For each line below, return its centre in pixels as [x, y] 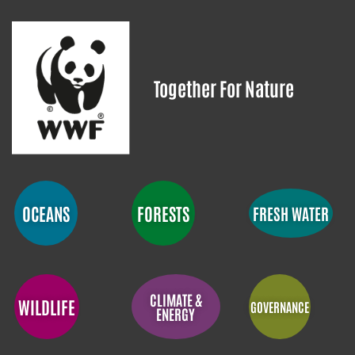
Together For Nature [224, 87]
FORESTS [163, 213]
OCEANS [46, 213]
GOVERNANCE [279, 306]
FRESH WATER [290, 213]
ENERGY [176, 313]
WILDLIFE [47, 306]
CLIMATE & [176, 299]
